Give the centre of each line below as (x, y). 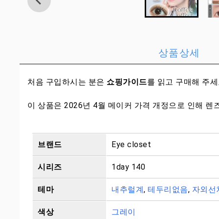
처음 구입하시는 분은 (67, 82)
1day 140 (128, 167)
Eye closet (131, 144)
